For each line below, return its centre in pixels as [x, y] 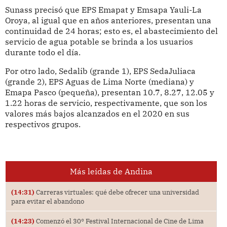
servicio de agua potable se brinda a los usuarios [99, 42]
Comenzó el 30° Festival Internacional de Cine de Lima [119, 221]
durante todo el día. [43, 52]
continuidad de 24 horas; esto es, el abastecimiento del [111, 31]
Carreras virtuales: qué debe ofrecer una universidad [117, 192]
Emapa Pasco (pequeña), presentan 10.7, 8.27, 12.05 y [109, 92]
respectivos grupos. [43, 124]
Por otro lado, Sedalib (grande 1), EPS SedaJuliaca [100, 71]
